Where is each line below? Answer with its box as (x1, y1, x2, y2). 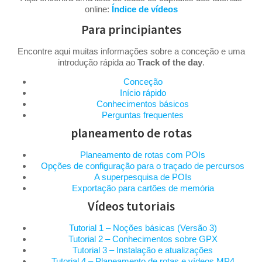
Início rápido (119, 87, 166, 98)
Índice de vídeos (111, 4, 178, 14)
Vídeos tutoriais (87, 198, 175, 214)
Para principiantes (81, 21, 181, 37)
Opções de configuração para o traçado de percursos (41, 160, 244, 171)
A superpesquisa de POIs (94, 171, 192, 182)
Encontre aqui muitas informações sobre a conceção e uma (17, 46, 245, 56)
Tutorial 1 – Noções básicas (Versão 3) (68, 222, 217, 233)
